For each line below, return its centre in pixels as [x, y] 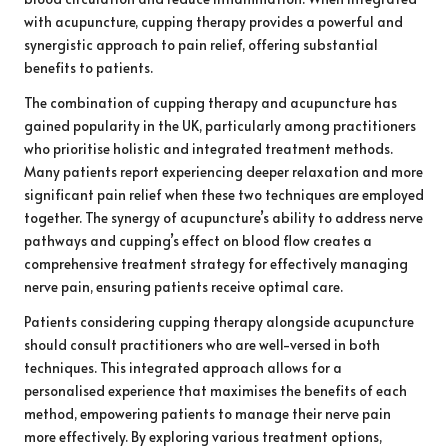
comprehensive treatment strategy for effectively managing [216, 264]
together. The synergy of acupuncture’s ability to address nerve [223, 218]
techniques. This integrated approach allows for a [183, 368]
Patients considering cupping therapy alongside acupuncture [219, 322]
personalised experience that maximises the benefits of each [215, 391]
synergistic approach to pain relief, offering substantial [201, 45]
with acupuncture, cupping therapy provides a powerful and [213, 22]
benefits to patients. [88, 68]
